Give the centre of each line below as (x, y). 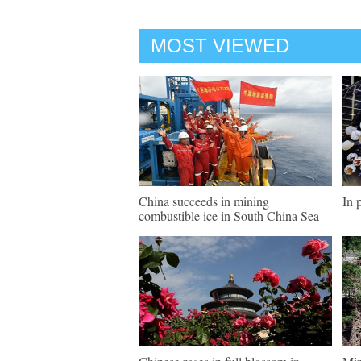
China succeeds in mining (204, 201)
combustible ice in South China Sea (229, 216)
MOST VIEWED (220, 46)
